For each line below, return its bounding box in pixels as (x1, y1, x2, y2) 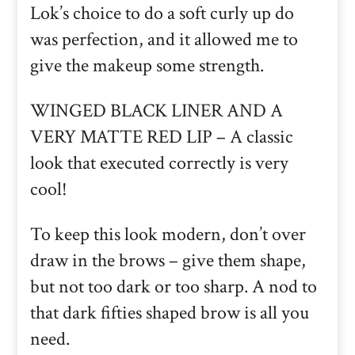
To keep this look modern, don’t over (30, 222, 306, 247)
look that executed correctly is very (30, 151, 288, 176)
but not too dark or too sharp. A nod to (30, 274, 317, 300)
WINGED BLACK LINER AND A (30, 98, 283, 124)
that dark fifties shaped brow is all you (30, 300, 309, 326)
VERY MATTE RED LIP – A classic (30, 124, 293, 150)
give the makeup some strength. (30, 53, 264, 78)
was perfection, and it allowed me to (30, 27, 298, 52)
